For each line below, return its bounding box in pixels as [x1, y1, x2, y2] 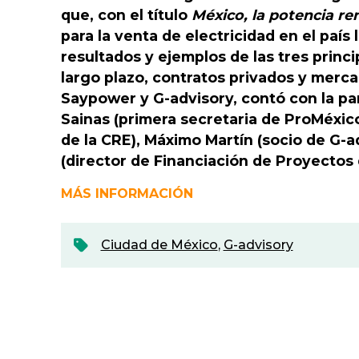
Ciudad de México [100, 237, 218, 252]
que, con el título [61, 6, 192, 23]
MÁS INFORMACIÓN [61, 186, 193, 201]
